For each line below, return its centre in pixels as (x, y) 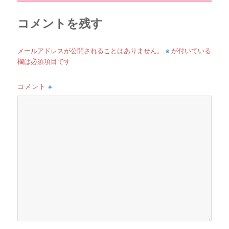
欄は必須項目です (44, 62)
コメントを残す (60, 24)
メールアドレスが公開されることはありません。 (91, 51)
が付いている (190, 51)
